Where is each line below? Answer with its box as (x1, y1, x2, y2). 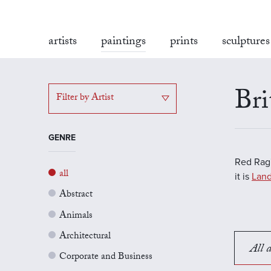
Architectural (59, 228, 111, 245)
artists (48, 32, 77, 53)
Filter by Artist (56, 90, 114, 106)
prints (170, 32, 198, 53)
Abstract (59, 187, 93, 204)
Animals (59, 207, 93, 224)
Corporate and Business (59, 249, 152, 266)
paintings (101, 32, 146, 53)
